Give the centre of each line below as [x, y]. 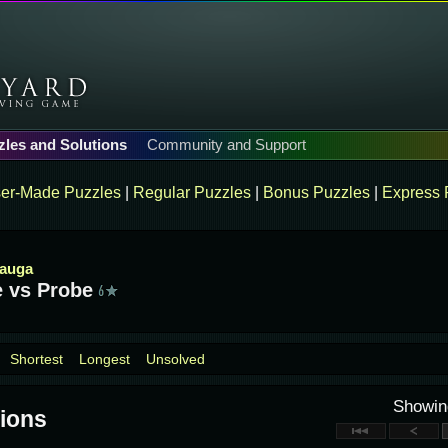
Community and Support [226, 144]
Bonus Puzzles [316, 192]
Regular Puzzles [192, 192]
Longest [104, 359]
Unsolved [175, 359]
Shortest [36, 359]
